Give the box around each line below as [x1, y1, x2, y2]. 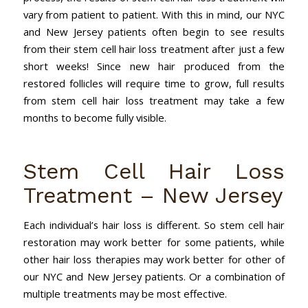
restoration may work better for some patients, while [23, 234, 285, 249]
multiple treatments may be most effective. [23, 286, 227, 300]
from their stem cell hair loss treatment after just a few [23, 42, 285, 56]
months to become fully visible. [23, 111, 166, 125]
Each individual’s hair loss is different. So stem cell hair [23, 217, 285, 232]
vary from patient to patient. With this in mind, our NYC [23, 8, 285, 22]
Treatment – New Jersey [23, 182, 283, 209]
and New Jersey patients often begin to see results [23, 25, 285, 39]
